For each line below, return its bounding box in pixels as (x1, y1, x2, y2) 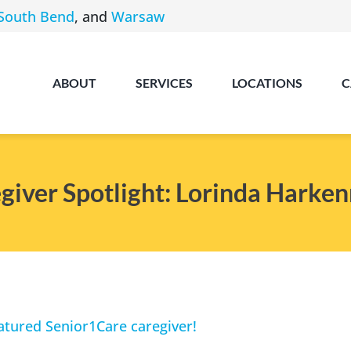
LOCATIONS (232, 75, 303, 90)
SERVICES (136, 75, 194, 90)
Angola (224, 273, 285, 296)
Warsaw (110, 6, 165, 26)
